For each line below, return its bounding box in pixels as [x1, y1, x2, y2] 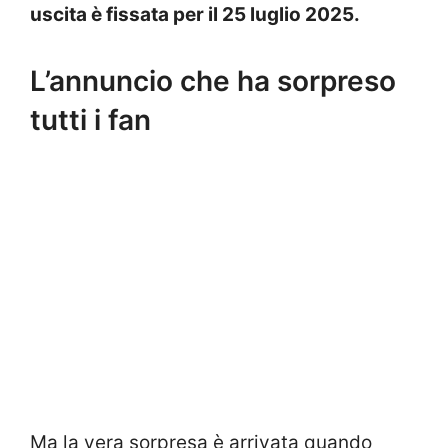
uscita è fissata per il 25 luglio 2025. [30, 3, 360, 27]
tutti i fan [30, 102, 151, 137]
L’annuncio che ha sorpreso [30, 63, 396, 98]
